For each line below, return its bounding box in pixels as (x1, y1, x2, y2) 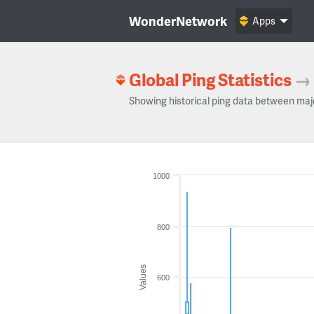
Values (138, 264, 148, 290)
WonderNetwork (129, 12, 227, 29)
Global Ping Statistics (129, 68, 292, 91)
